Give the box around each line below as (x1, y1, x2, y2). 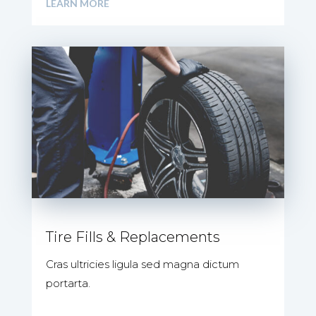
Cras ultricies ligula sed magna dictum (45, 257, 239, 272)
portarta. (45, 276, 90, 291)
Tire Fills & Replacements (45, 229, 220, 246)
